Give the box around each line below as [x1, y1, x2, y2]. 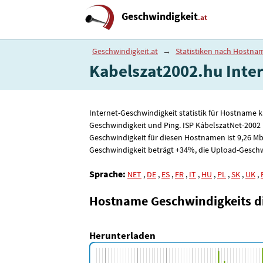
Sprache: [89, 167, 126, 180]
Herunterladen [89, 229, 156, 242]
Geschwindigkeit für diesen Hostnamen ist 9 [89, 132, 241, 143]
